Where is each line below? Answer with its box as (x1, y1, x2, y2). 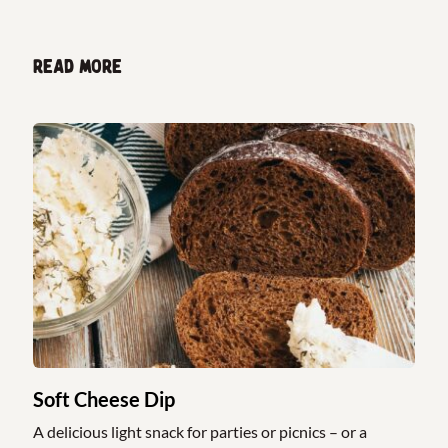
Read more (33, 56, 123, 79)
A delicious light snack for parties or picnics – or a (33, 421, 368, 441)
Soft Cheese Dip (33, 386, 176, 411)
